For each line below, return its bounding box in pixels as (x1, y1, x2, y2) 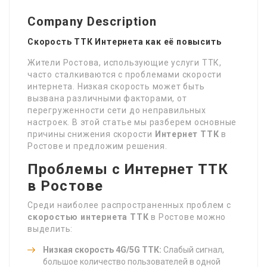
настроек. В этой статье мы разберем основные (27, 117, 237, 127)
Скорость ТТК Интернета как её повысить (27, 36, 222, 46)
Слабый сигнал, (162, 244, 224, 254)
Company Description (27, 14, 157, 29)
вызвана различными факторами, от (27, 93, 187, 103)
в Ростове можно (148, 212, 226, 222)
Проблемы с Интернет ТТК (27, 160, 229, 178)
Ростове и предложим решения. (27, 141, 167, 151)
